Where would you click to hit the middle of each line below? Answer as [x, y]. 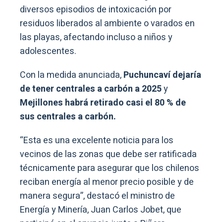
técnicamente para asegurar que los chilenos [110, 168]
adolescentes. [48, 52]
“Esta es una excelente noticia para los [97, 141]
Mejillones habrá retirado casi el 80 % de [103, 103]
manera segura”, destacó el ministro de [97, 196]
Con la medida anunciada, [71, 75]
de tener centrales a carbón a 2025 [92, 89]
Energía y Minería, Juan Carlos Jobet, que [101, 210]
